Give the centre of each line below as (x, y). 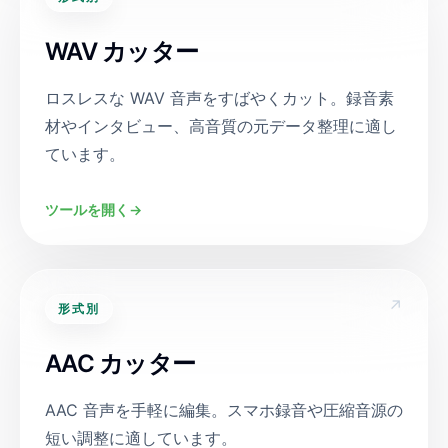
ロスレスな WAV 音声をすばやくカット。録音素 (219, 98)
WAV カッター (122, 51)
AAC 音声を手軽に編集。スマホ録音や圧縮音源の (224, 410)
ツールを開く (87, 209)
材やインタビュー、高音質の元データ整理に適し (221, 126)
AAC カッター (120, 363)
